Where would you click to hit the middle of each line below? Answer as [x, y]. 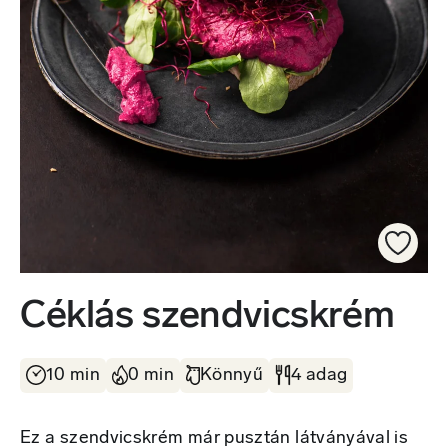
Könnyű [231, 375]
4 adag [319, 375]
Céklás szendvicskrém [207, 317]
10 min [73, 375]
